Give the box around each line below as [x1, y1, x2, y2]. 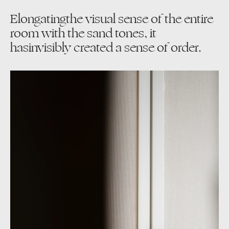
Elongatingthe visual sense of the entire [10, 9, 213, 28]
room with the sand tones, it [10, 24, 156, 42]
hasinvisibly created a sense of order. [10, 38, 201, 57]
